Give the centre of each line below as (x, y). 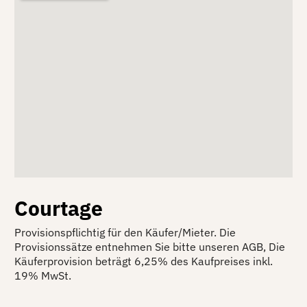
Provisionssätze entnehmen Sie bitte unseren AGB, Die (150, 246)
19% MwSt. (43, 275)
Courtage (59, 208)
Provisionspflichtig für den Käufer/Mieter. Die (125, 232)
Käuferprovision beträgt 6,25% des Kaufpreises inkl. (144, 261)
